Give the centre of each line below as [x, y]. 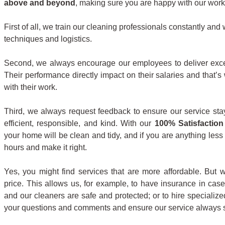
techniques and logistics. [48, 39]
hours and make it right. [45, 147]
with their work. [31, 87]
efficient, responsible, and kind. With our [79, 123]
